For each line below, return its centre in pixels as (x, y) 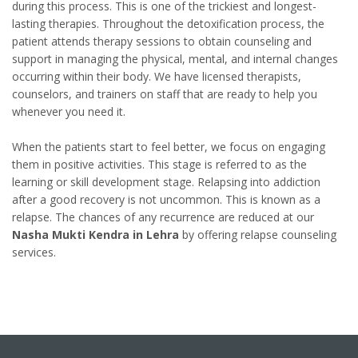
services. (34, 252)
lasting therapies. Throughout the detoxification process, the (168, 23)
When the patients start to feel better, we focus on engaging (169, 146)
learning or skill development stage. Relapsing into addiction (166, 181)
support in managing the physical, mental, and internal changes (175, 58)
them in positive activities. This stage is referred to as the (159, 164)
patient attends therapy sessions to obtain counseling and (162, 41)
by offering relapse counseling (258, 234)
